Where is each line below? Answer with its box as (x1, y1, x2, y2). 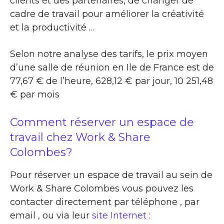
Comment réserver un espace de (10, 115, 194, 129)
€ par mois (10, 88, 59, 100)
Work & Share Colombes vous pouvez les (10, 182, 193, 194)
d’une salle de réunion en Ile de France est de (10, 61, 214, 73)
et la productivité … (10, 21, 94, 33)
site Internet (92, 209, 146, 221)
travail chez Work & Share (10, 130, 150, 144)
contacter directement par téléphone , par (10, 196, 199, 207)
